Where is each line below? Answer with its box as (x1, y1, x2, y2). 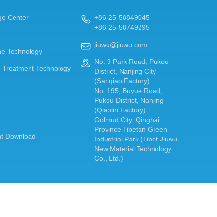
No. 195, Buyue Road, (94, 87, 163, 95)
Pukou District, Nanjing (94, 96, 164, 105)
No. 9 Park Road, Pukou (94, 58, 169, 66)
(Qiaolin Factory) (94, 106, 146, 114)
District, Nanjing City (94, 67, 156, 76)
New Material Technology (94, 145, 172, 153)
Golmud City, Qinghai (94, 116, 160, 124)
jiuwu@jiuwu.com (94, 41, 148, 49)
